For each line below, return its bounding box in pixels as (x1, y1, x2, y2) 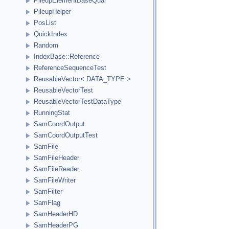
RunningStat (34, 109, 70, 117)
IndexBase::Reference (34, 53, 100, 61)
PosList (34, 19, 56, 27)
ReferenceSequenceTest (34, 64, 106, 72)
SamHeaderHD (34, 210, 78, 218)
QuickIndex (34, 30, 67, 38)
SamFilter (34, 188, 62, 196)
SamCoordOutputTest (34, 131, 98, 140)
